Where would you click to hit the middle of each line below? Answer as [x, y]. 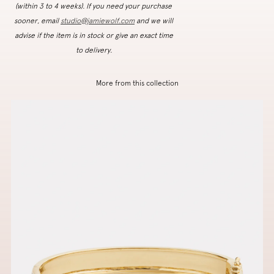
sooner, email [37, 20]
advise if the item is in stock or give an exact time [94, 35]
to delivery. [94, 50]
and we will [154, 20]
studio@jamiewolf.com [98, 20]
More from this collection [137, 83]
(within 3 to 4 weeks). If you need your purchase [94, 6]
